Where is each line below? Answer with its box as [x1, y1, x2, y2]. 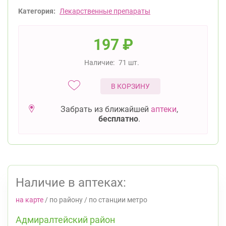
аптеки [151, 104, 177, 114]
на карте [16, 196, 43, 204]
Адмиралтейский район [16, 214, 115, 225]
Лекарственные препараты [60, 7, 150, 15]
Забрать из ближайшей [61, 104, 151, 114]
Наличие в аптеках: [16, 176, 126, 190]
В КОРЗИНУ [111, 82, 150, 90]
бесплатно [98, 114, 138, 124]
